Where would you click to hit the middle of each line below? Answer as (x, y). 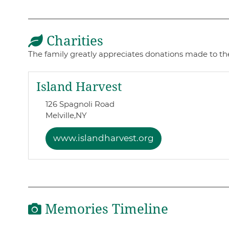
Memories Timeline (105, 209)
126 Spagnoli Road (80, 104)
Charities (73, 41)
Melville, (60, 115)
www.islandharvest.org (103, 138)
